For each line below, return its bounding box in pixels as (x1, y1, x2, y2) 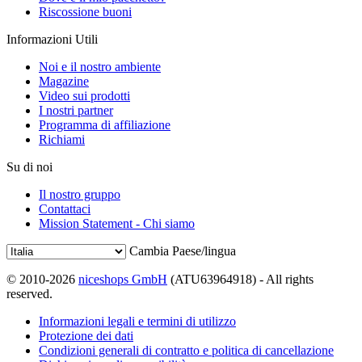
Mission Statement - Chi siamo (39, 216, 195, 230)
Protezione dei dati (39, 328, 133, 343)
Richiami (39, 132, 85, 146)
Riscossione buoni (39, 4, 132, 19)
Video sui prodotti (39, 88, 130, 103)
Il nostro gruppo (39, 187, 120, 201)
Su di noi (6, 159, 53, 174)
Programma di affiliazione (39, 117, 170, 132)
